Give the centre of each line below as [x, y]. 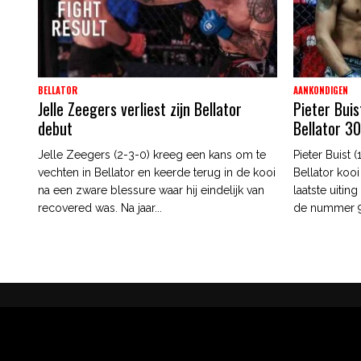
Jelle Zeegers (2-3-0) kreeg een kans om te [152, 154]
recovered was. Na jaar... [100, 207]
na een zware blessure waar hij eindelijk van [151, 190]
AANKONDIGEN [321, 90]
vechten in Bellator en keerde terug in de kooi [157, 172]
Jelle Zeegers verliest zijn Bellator [140, 108]
